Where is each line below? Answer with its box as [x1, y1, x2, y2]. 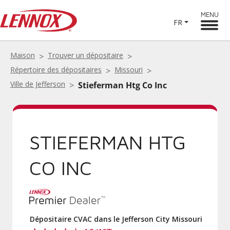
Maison [10, 50, 35, 60]
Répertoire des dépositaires [10, 65, 102, 74]
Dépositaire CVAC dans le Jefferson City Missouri [30, 214, 202, 224]
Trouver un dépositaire [48, 50, 123, 60]
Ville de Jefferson [10, 79, 65, 89]
